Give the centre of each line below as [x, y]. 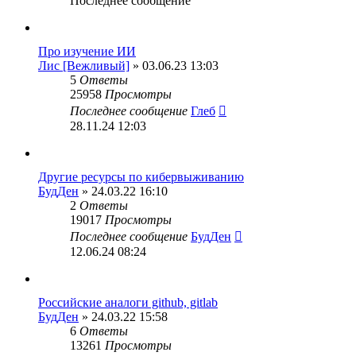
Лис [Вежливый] [84, 66]
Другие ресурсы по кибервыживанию [141, 177]
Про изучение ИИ [87, 51]
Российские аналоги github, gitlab [128, 302]
